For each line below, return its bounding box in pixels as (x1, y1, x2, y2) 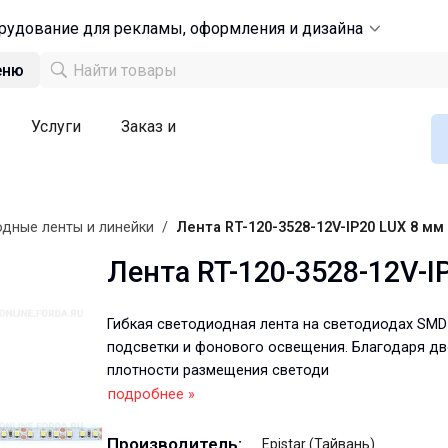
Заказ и (121, 117, 176, 136)
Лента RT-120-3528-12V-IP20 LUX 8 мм (176, 219, 444, 236)
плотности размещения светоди (107, 362, 329, 379)
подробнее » (108, 386, 195, 403)
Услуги (31, 117, 81, 136)
